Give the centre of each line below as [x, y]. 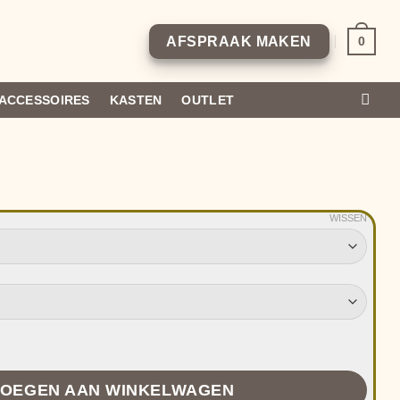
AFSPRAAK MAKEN [239, 41]
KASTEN [136, 100]
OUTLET [208, 100]
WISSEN [348, 217]
